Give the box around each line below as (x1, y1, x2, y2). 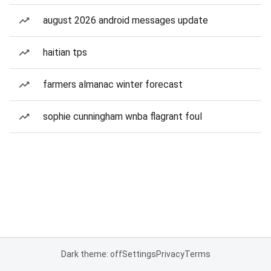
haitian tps (43, 47, 87, 58)
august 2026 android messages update (43, 15, 208, 26)
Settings (122, 249, 156, 259)
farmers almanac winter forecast (43, 79, 183, 90)
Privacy (155, 249, 184, 259)
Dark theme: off (60, 249, 122, 259)
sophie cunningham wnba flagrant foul (43, 111, 202, 122)
